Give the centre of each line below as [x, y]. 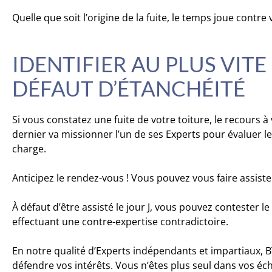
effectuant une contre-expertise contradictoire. [120, 222]
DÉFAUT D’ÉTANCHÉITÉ [129, 88]
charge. [29, 149]
